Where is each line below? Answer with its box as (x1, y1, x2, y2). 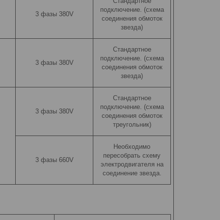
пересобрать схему (103, 152, 161, 159)
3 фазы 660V (35, 156, 74, 164)
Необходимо (113, 143, 150, 150)
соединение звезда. (102, 169, 162, 177)
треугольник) (112, 121, 151, 128)
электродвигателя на (100, 161, 164, 168)
